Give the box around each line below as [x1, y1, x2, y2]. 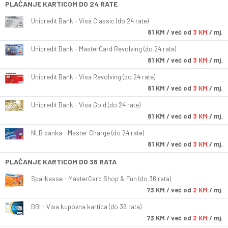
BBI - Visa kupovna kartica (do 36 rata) [31, 203, 141, 211]
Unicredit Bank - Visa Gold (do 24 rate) [31, 101, 140, 109]
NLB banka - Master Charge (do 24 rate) [31, 129, 144, 137]
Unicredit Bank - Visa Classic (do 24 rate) [31, 17, 149, 25]
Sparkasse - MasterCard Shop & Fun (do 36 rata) [31, 175, 171, 183]
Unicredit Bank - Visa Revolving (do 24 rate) [31, 73, 155, 81]
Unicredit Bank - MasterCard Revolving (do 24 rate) [31, 45, 176, 53]
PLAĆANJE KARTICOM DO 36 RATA [5, 157, 117, 166]
